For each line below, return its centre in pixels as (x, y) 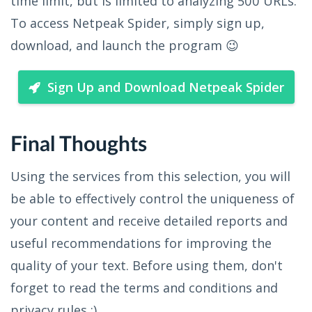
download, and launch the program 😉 (125, 45)
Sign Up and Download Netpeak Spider (165, 87)
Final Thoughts (79, 145)
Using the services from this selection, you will (150, 176)
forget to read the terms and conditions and (144, 287)
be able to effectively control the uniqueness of (153, 198)
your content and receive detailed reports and (149, 220)
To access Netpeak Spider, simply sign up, (138, 23)
